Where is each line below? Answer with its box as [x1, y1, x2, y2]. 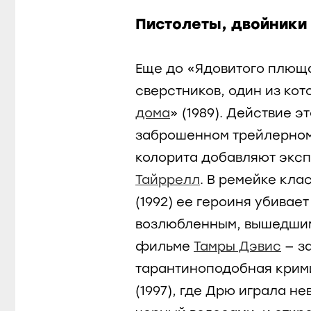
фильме [135, 238, 194, 254]
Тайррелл [135, 171, 200, 187]
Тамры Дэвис [194, 238, 281, 254]
